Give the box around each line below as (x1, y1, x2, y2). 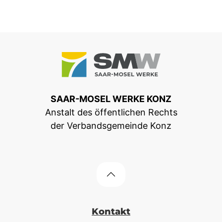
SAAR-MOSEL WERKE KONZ (51, 93, 171, 104)
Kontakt (92, 206, 130, 217)
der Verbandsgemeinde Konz (51, 120, 171, 131)
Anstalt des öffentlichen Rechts (45, 107, 177, 117)
